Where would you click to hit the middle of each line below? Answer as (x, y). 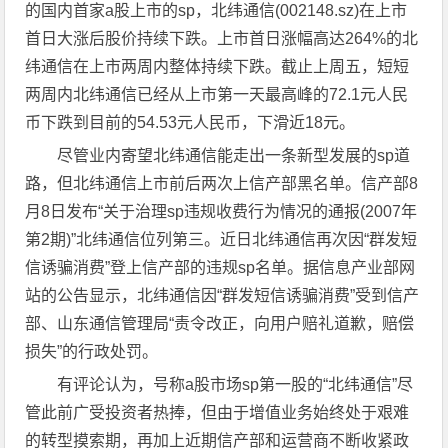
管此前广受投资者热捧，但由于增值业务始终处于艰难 (217, 412)
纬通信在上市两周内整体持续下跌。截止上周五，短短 (217, 66)
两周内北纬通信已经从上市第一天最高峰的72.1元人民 (217, 94)
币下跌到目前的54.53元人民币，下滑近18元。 (190, 122)
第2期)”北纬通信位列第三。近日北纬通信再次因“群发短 (221, 239)
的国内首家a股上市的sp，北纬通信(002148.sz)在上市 (216, 10)
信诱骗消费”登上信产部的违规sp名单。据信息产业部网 (220, 267)
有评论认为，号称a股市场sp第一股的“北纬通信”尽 (235, 384)
